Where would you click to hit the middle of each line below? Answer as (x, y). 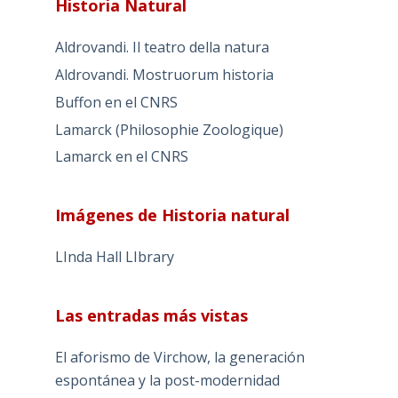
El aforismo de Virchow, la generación (179, 358)
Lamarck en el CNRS (121, 157)
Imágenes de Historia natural (172, 215)
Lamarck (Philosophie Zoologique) (169, 129)
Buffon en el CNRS (116, 102)
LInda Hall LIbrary (114, 257)
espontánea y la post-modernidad (167, 381)
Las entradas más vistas (151, 316)
